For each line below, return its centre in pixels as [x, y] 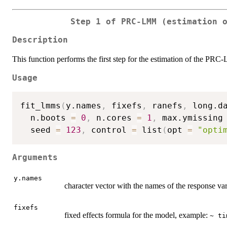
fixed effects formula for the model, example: [137, 215]
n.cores [114, 118]
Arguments [35, 157]
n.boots [46, 118]
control [109, 130]
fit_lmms [41, 106]
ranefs [165, 106]
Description [40, 40]
